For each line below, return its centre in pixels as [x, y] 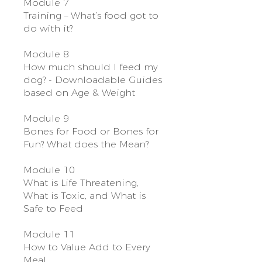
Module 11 [49, 234]
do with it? [48, 28]
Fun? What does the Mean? [86, 144]
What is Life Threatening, [81, 182]
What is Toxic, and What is [85, 195]
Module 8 [46, 54]
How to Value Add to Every [87, 247]
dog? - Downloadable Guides [93, 80]
